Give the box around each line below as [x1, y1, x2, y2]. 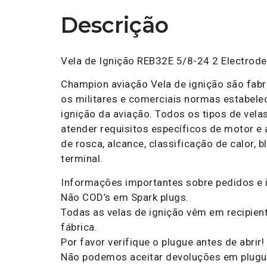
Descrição [61, 11, 169, 38]
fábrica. [61, 221, 97, 233]
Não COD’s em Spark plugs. [61, 191, 189, 203]
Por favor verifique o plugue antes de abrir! [61, 235, 264, 248]
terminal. [61, 153, 103, 165]
